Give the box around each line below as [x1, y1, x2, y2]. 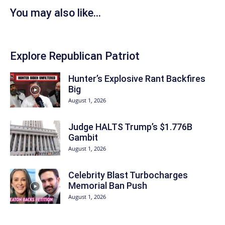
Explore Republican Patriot [10, 50, 140, 63]
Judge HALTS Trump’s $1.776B [68, 122, 192, 133]
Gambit [68, 132, 98, 143]
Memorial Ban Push [68, 180, 147, 191]
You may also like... [10, 7, 101, 20]
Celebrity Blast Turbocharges [68, 170, 188, 181]
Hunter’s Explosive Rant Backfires [68, 73, 205, 84]
